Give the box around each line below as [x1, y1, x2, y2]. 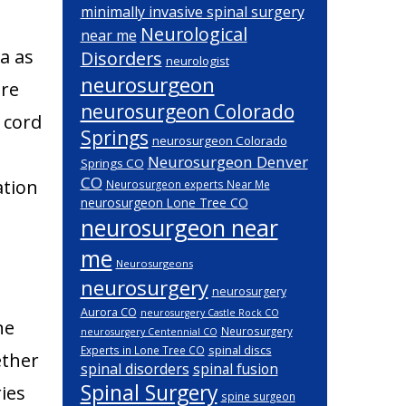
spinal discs [208, 342, 272, 358]
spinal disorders [80, 359, 189, 379]
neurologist [165, 53, 229, 69]
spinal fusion [192, 359, 278, 379]
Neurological [140, 22, 247, 46]
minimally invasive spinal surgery [80, 2, 304, 22]
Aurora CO [80, 304, 137, 320]
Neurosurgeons [115, 256, 193, 270]
